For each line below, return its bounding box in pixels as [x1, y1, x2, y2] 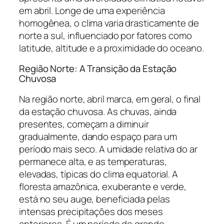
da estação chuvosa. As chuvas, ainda [19, 104, 177, 118]
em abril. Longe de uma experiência [19, 3, 165, 17]
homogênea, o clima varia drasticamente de [19, 16, 199, 29]
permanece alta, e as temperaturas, [19, 154, 167, 168]
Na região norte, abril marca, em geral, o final [19, 92, 201, 105]
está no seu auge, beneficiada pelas [19, 192, 170, 205]
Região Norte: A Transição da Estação [19, 62, 177, 75]
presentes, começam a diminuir [19, 117, 149, 130]
